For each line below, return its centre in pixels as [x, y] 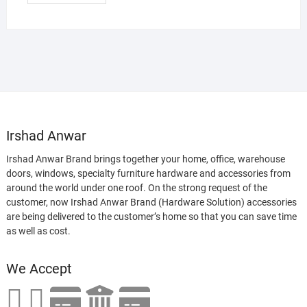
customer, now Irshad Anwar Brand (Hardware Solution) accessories [151, 202]
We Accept [39, 269]
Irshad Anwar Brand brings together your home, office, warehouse [145, 159]
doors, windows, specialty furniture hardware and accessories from [148, 174]
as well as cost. [38, 231]
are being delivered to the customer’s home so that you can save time [151, 217]
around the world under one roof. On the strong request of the [136, 188]
